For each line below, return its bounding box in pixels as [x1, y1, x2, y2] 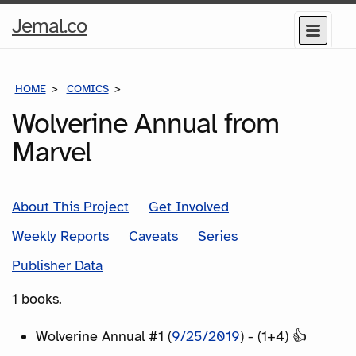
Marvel [12, 133, 91, 169]
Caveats [129, 226, 178, 245]
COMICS [66, 82, 109, 95]
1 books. [12, 289, 62, 308]
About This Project [12, 197, 129, 215]
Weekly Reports [12, 226, 109, 245]
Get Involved [149, 197, 229, 215]
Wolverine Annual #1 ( [36, 327, 172, 345]
